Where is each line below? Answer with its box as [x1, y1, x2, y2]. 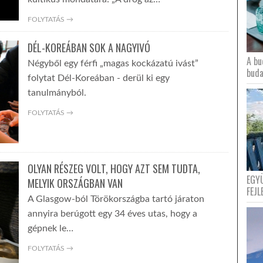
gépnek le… [27, 224, 73, 233]
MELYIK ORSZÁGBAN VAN [27, 176, 123, 191]
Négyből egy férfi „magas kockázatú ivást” [27, 59, 198, 68]
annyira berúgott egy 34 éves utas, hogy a [27, 209, 197, 218]
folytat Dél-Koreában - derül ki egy [27, 73, 170, 83]
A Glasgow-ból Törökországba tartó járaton [27, 194, 204, 204]
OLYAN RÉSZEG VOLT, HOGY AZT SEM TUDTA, [27, 161, 200, 176]
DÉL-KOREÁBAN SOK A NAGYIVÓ [27, 40, 150, 55]
